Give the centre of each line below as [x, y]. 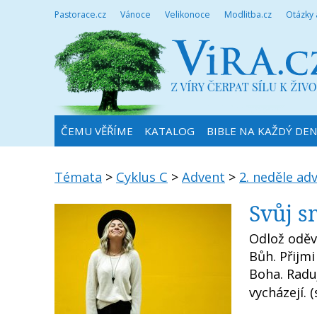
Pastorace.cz [80, 15]
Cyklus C [142, 177]
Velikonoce [188, 15]
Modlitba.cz [248, 15]
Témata [78, 177]
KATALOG [169, 131]
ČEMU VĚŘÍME [97, 131]
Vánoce [136, 15]
